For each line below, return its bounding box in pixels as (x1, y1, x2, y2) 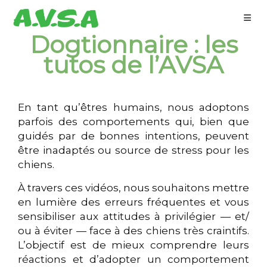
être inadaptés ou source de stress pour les (18, 144, 249, 156)
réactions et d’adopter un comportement (18, 253, 249, 265)
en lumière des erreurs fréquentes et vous (18, 196, 249, 208)
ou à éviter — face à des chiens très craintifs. (18, 225, 249, 237)
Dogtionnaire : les (29, 30, 238, 59)
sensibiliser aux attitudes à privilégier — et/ (18, 210, 249, 222)
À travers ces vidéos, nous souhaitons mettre (18, 182, 249, 194)
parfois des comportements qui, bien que (18, 116, 249, 128)
